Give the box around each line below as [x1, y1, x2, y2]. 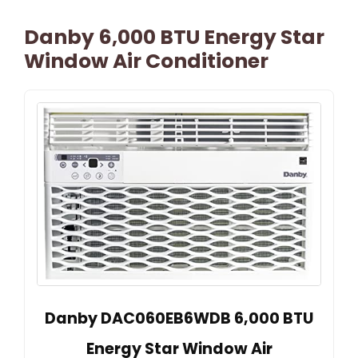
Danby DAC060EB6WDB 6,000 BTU [45, 308, 313, 330]
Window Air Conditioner [24, 47, 268, 76]
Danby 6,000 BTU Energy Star [24, 23, 324, 52]
